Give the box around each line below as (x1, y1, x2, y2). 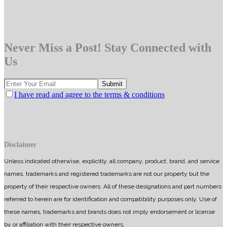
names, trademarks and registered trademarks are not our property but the (4, 170, 209, 177)
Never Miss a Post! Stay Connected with (4, 41, 211, 55)
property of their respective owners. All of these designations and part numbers (4, 182, 221, 190)
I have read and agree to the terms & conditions (14, 90, 165, 99)
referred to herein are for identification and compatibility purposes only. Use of (4, 195, 217, 203)
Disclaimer (4, 140, 36, 148)
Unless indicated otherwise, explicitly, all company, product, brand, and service (4, 157, 219, 165)
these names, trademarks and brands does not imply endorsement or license (4, 208, 215, 215)
